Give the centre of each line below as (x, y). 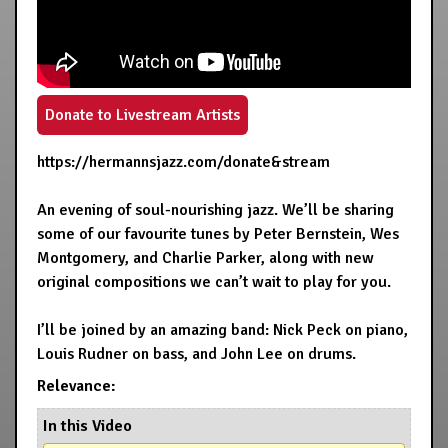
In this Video (87, 426)
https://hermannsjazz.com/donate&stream (183, 162)
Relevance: (76, 386)
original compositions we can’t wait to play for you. (214, 282)
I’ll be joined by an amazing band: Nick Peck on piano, (222, 330)
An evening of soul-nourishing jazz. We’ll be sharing (215, 210)
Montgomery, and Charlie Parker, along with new (205, 258)
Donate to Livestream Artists (142, 115)
